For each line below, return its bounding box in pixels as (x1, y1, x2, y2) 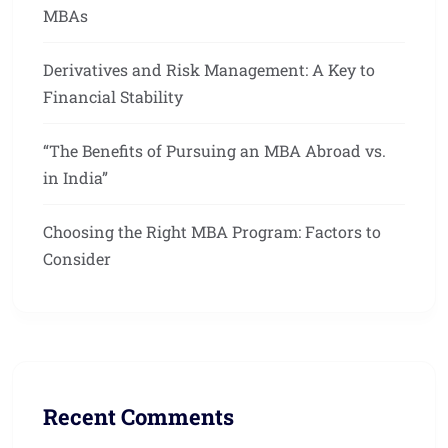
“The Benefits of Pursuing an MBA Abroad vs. (43, 140, 386, 162)
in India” (43, 167, 108, 189)
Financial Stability (43, 86, 183, 108)
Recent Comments (43, 402, 234, 432)
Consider (43, 248, 111, 270)
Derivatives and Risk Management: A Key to (43, 59, 375, 81)
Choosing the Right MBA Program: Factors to (43, 221, 381, 243)
